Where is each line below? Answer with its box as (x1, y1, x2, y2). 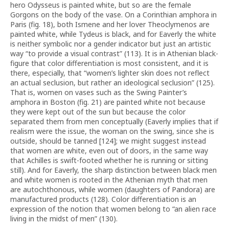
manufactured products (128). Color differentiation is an (10, 194, 196, 204)
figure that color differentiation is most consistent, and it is (10, 58, 209, 68)
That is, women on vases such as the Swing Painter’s (10, 87, 187, 97)
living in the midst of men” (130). (10, 214, 118, 223)
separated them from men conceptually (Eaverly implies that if (10, 117, 218, 126)
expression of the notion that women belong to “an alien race (10, 204, 216, 214)
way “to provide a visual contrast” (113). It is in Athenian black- (10, 49, 218, 58)
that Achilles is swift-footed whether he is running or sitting (10, 155, 208, 165)
